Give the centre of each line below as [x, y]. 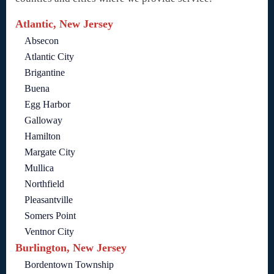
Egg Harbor [47, 105]
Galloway [43, 120]
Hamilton [43, 136]
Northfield [44, 184]
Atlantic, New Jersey [64, 24]
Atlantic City [49, 57]
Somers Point [50, 216]
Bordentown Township [69, 265]
